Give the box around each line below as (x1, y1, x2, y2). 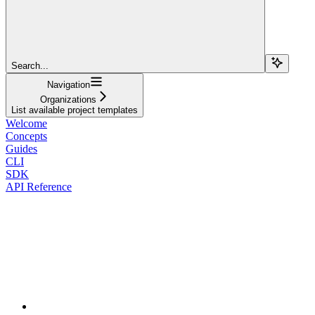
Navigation (46, 79, 90, 90)
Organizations (40, 94, 96, 105)
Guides (6, 142, 37, 155)
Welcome (6, 117, 47, 129)
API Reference (6, 180, 72, 193)
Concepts (6, 129, 47, 142)
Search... (11, 60, 49, 71)
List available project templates (11, 104, 138, 115)
